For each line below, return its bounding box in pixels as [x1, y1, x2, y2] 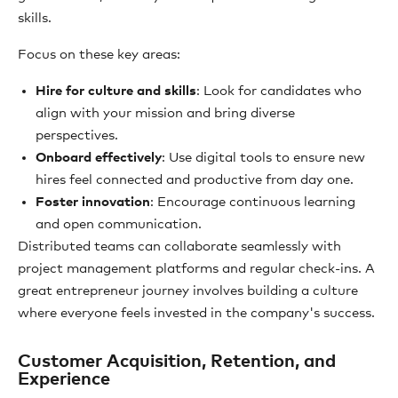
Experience [18, 370, 110, 388]
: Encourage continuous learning [150, 195, 355, 209]
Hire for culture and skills [36, 84, 196, 98]
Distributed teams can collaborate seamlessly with [18, 240, 341, 253]
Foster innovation [36, 195, 150, 209]
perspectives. [36, 129, 118, 142]
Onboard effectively [36, 151, 162, 164]
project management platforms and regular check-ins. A [18, 262, 375, 275]
